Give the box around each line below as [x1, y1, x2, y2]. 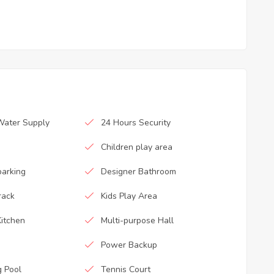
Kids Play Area [101, 190, 158, 202]
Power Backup [101, 239, 158, 251]
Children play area [101, 141, 173, 153]
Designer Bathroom [101, 165, 177, 177]
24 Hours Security [101, 116, 171, 128]
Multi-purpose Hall [101, 214, 174, 226]
